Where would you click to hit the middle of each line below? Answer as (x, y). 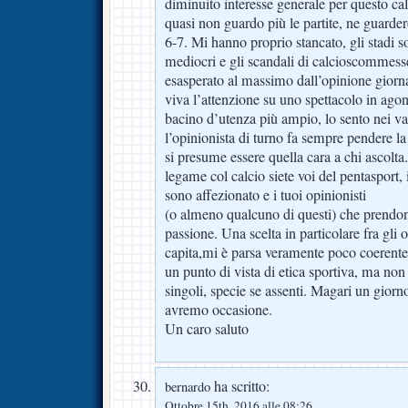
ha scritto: (240, 387)
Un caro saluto (207, 329)
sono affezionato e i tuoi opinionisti (265, 195)
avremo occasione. (219, 310)
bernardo (188, 387)
